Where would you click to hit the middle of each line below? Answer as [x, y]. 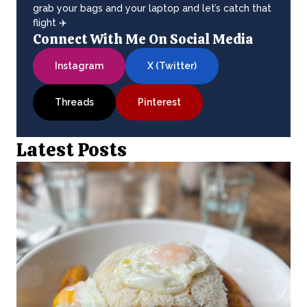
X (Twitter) [172, 65]
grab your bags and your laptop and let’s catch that [152, 8]
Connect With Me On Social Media [143, 39]
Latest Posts [72, 149]
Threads [74, 102]
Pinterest [159, 102]
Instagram [79, 65]
